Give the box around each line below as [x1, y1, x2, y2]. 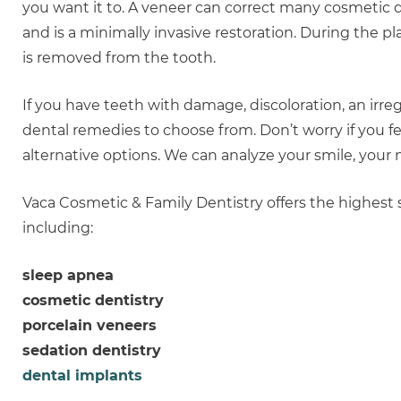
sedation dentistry [22, 342, 161, 359]
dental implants [22, 367, 142, 384]
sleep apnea [22, 267, 114, 284]
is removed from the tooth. [22, 49, 216, 66]
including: [22, 219, 93, 236]
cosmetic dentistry [22, 292, 164, 309]
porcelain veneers [22, 317, 157, 334]
